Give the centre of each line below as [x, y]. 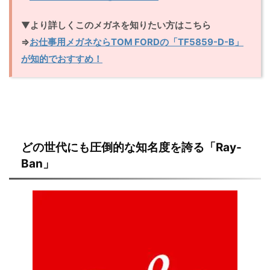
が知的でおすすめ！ [62, 58]
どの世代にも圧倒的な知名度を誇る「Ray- [131, 147]
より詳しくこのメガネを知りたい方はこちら [121, 25]
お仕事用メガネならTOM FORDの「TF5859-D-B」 [137, 42]
